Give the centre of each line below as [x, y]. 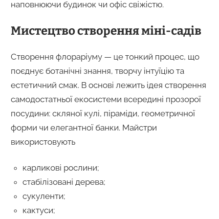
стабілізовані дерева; [64, 182]
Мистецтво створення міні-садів [106, 31]
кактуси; [38, 210]
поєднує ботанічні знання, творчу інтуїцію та [97, 71]
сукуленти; [44, 196]
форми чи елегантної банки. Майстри [84, 127]
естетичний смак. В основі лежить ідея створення [108, 85]
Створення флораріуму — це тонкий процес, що [105, 56]
